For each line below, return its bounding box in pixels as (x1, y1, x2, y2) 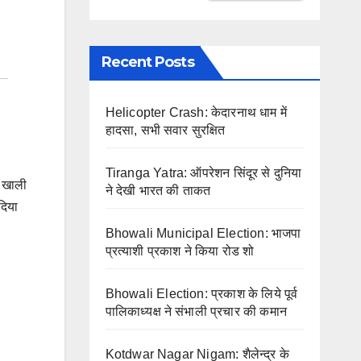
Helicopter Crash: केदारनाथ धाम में (105, 105, 288, 119)
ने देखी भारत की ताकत (105, 183, 211, 197)
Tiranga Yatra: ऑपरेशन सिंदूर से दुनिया (105, 165, 302, 180)
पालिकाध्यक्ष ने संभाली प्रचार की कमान (105, 304, 288, 318)
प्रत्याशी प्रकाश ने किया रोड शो (105, 243, 255, 258)
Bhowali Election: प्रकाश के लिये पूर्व (105, 286, 298, 301)
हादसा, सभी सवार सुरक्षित (105, 122, 226, 137)
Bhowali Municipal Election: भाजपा (105, 226, 301, 240)
